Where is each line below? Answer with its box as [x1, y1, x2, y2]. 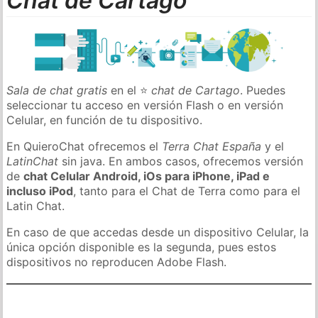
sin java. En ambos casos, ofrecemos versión [58, 153, 304, 168]
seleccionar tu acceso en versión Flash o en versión [6, 97, 284, 112]
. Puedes [240, 82, 286, 97]
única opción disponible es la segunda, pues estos [6, 239, 277, 254]
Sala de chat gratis [6, 82, 108, 97]
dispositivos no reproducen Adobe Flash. [6, 254, 227, 269]
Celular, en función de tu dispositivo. [6, 112, 203, 127]
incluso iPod [6, 183, 74, 198]
